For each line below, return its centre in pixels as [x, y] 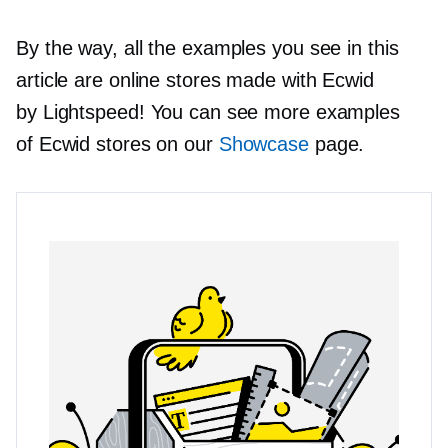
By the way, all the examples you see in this [207, 47]
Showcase [263, 143]
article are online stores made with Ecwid [195, 79]
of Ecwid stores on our [117, 143]
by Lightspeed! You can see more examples [208, 111]
